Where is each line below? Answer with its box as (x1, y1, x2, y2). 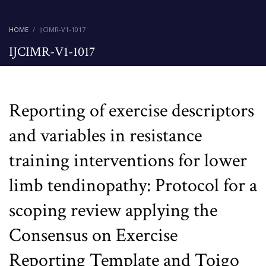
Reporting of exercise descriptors (9, 99, 254, 123)
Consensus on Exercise (9, 223, 178, 248)
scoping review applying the (9, 198, 217, 223)
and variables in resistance (9, 123, 202, 148)
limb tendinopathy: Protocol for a (9, 173, 257, 198)
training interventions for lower (9, 148, 247, 173)
